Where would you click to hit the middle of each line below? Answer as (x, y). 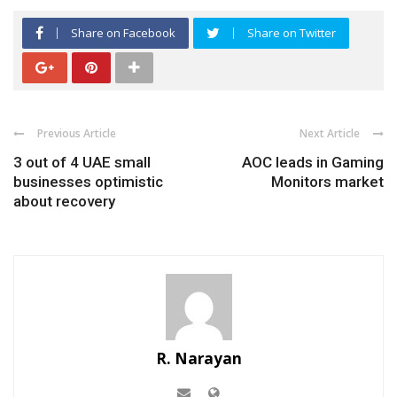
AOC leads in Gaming (313, 162)
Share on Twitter (292, 32)
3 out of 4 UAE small (82, 162)
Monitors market (327, 181)
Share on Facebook (123, 32)
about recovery (64, 201)
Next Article (330, 133)
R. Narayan (198, 358)
